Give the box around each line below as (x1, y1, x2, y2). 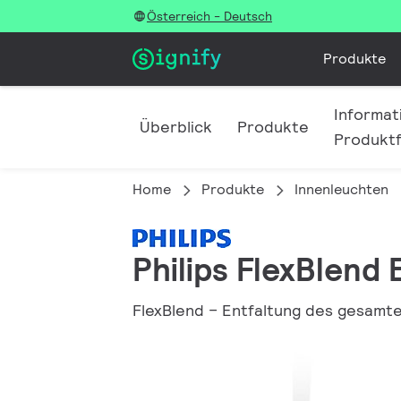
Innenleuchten (294, 180, 388, 199)
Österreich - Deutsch (147, 8, 272, 24)
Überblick (140, 116, 212, 137)
